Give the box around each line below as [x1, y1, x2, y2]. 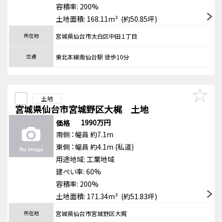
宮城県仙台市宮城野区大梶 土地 [15, 103, 149, 115]
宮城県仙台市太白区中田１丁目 [55, 32, 137, 40]
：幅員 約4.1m [71, 142, 113, 152]
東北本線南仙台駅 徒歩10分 [55, 53, 129, 61]
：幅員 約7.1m [71, 129, 113, 139]
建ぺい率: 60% [56, 166, 101, 176]
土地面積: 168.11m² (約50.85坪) [56, 14, 157, 24]
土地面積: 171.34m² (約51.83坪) [56, 191, 157, 201]
